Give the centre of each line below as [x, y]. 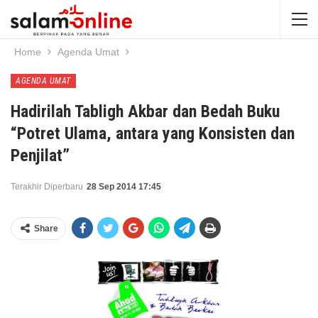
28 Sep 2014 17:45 [124, 187]
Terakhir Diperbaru [48, 187]
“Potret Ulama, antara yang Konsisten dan [153, 133]
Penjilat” [40, 155]
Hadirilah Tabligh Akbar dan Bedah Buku [145, 111]
